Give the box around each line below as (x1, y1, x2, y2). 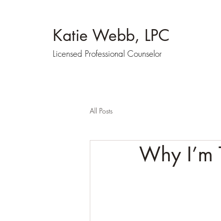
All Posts (90, 106, 112, 115)
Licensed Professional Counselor (53, 48, 162, 59)
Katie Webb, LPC (53, 25, 170, 45)
